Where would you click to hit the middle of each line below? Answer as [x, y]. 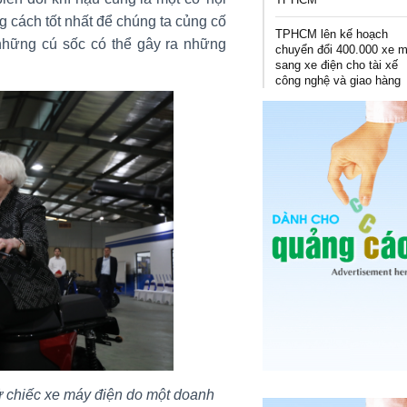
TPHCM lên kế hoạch [332, 34]
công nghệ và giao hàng [338, 80]
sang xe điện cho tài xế [337, 65]
